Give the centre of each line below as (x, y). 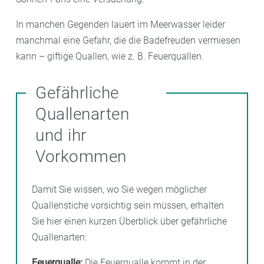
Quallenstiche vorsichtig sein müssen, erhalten (128, 206)
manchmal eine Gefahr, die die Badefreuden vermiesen (128, 41)
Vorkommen (81, 157)
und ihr (61, 136)
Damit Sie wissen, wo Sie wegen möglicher (119, 190)
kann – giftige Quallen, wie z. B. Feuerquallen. (110, 57)
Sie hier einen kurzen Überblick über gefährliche (129, 222)
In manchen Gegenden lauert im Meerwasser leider (121, 25)
